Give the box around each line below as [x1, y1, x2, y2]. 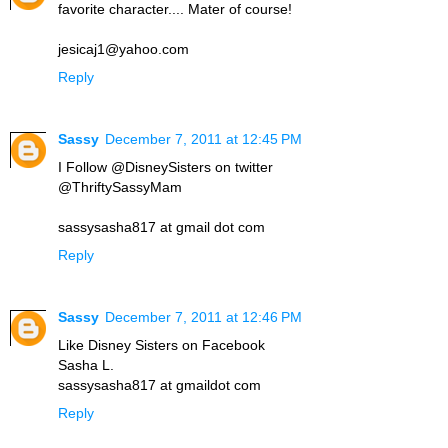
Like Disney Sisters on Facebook [58, 337, 265, 354]
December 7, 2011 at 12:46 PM [105, 309, 302, 326]
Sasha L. [58, 357, 114, 374]
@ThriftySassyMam [58, 179, 182, 196]
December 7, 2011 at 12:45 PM [105, 131, 302, 148]
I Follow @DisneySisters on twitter [58, 159, 273, 176]
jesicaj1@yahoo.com [58, 41, 189, 58]
